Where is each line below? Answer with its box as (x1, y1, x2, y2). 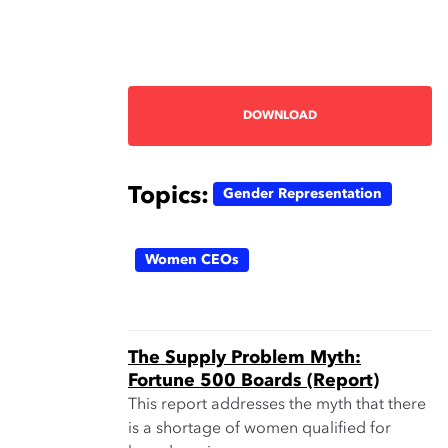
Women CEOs (145, 253, 239, 267)
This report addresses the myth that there (128, 397, 426, 413)
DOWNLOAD (243, 110, 317, 122)
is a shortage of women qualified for (128, 421, 391, 437)
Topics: (128, 185, 209, 209)
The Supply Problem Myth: (128, 349, 361, 367)
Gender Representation (223, 187, 382, 201)
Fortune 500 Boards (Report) (128, 372, 379, 390)
